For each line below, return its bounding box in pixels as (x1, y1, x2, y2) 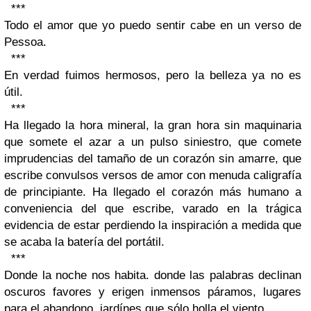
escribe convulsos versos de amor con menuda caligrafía (4, 169, 301, 183)
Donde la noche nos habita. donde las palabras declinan (4, 269, 301, 283)
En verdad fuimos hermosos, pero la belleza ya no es (4, 69, 301, 83)
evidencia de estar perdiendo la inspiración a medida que (4, 219, 301, 233)
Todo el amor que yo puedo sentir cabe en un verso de (4, 19, 301, 33)
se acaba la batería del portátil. (4, 235, 165, 249)
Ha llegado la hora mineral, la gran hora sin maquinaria (4, 119, 301, 133)
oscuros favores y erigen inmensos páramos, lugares (4, 285, 301, 299)
